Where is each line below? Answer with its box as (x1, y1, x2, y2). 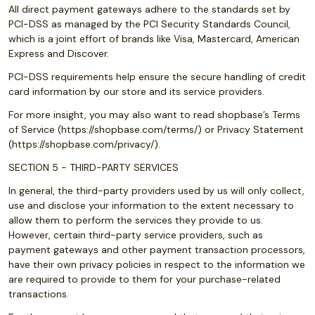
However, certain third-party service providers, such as (8, 229, 263, 241)
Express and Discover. (8, 47, 109, 60)
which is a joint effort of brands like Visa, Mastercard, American (8, 32, 300, 45)
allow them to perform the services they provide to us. (8, 214, 263, 226)
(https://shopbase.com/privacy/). (8, 138, 160, 150)
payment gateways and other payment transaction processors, (8, 243, 305, 256)
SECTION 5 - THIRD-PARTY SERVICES (8, 161, 179, 174)
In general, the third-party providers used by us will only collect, (8, 184, 304, 197)
